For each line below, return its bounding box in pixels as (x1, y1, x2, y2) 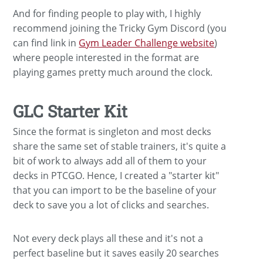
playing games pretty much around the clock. (13, 65, 213, 79)
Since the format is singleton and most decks (13, 124, 212, 138)
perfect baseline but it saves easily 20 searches (13, 246, 220, 259)
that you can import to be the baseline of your (13, 183, 217, 197)
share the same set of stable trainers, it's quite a (13, 139, 227, 153)
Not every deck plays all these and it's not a (13, 231, 204, 245)
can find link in (13, 36, 79, 49)
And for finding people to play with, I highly (13, 6, 201, 20)
